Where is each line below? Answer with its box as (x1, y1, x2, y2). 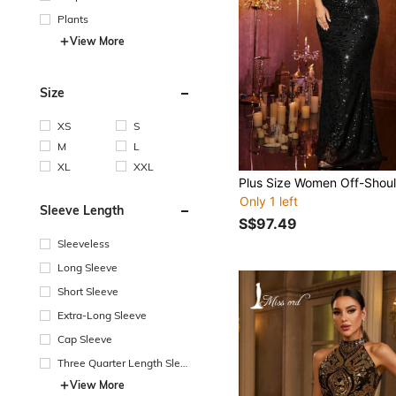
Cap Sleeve (57, 331, 112, 346)
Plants (57, 11, 88, 26)
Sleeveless (57, 236, 110, 250)
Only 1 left (240, 193, 299, 209)
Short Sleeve (57, 284, 118, 298)
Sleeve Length (40, 202, 124, 218)
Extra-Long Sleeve (57, 308, 147, 322)
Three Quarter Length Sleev (57, 355, 192, 369)
